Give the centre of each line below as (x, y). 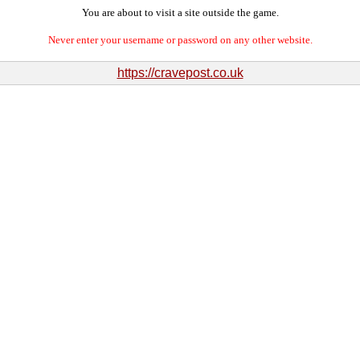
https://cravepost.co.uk (180, 73)
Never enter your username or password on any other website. (180, 40)
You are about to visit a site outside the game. (180, 12)
